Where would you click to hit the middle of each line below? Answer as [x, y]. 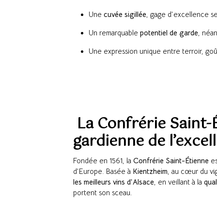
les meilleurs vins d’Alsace [114, 182]
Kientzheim [150, 171]
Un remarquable [114, 33]
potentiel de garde [169, 33]
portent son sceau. [103, 193]
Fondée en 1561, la [103, 161]
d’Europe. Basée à [103, 171]
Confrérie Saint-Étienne [171, 161]
